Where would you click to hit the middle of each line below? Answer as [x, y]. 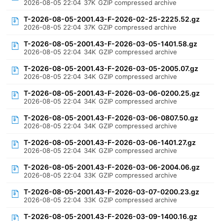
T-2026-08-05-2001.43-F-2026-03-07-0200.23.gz [112, 192]
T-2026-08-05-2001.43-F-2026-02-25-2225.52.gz [112, 19]
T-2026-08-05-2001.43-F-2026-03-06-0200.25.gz [112, 93]
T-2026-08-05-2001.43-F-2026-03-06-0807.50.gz [111, 118]
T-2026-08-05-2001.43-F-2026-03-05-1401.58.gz [111, 44]
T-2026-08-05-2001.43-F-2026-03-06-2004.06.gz [112, 167]
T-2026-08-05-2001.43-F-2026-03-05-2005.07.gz [111, 68]
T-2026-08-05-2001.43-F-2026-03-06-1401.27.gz [110, 142]
